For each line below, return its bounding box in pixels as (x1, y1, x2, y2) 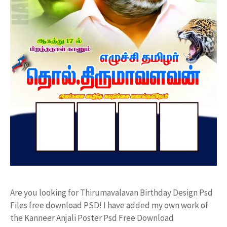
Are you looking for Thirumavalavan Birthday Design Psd (10, 186, 213, 198)
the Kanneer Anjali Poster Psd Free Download (10, 212, 174, 223)
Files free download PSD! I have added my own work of (10, 199, 208, 211)
